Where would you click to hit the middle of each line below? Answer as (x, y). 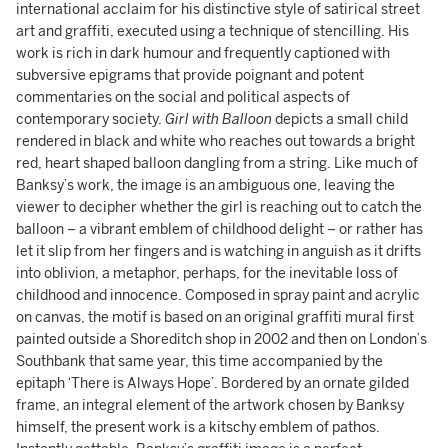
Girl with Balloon (220, 119)
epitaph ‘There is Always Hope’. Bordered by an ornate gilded (212, 383)
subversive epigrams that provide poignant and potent (190, 75)
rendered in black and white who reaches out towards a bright (215, 141)
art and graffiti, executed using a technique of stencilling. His (212, 31)
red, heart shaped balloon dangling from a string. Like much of (217, 163)
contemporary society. (90, 119)
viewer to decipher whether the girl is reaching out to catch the (219, 207)
